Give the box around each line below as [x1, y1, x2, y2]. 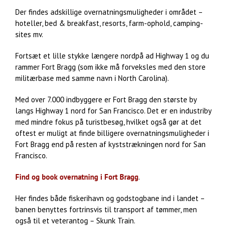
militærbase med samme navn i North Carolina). [15, 73, 169, 83]
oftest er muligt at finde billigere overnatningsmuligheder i [15, 128, 209, 138]
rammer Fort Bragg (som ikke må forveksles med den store [15, 62, 206, 72]
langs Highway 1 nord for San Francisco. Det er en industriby [15, 105, 211, 116]
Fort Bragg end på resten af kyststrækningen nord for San [15, 139, 206, 149]
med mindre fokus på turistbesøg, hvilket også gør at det [15, 117, 202, 127]
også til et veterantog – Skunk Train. [15, 215, 135, 225]
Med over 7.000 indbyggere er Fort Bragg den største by [15, 94, 196, 104]
